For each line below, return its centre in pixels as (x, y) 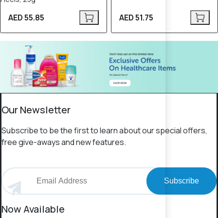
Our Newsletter (36, 110)
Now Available (33, 209)
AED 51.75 (136, 18)
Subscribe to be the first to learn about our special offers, (104, 131)
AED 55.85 (26, 18)
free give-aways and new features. (64, 142)
